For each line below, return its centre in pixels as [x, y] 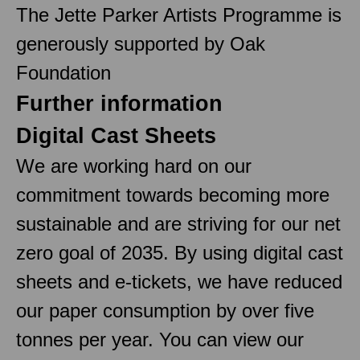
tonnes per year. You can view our [160, 339]
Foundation [63, 72]
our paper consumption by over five [165, 310]
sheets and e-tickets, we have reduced [179, 281]
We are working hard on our [134, 166]
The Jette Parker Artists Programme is [179, 14]
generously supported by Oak [141, 43]
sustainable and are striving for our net [178, 223]
